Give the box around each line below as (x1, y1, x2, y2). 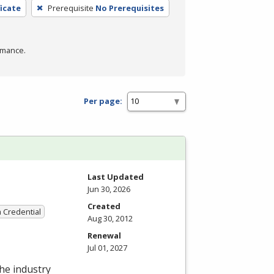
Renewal (87, 229, 121, 241)
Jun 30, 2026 (87, 183, 130, 194)
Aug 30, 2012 (87, 212, 133, 224)
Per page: (84, 95, 122, 107)
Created (87, 200, 120, 212)
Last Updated (87, 171, 144, 182)
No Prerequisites (95, 2, 164, 13)
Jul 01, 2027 (87, 242, 127, 253)
